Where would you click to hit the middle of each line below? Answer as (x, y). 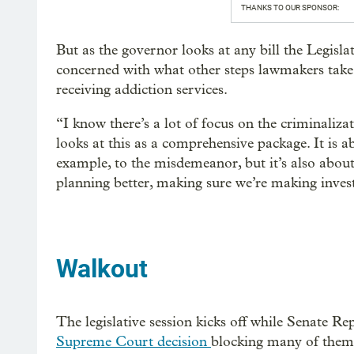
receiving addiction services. (142, 90)
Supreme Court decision (134, 342)
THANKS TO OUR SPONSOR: (290, 8)
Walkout (102, 268)
